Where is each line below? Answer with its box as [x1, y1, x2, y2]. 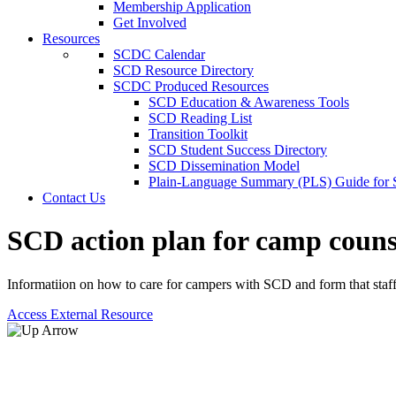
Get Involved [113, 15, 187, 30]
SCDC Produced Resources [113, 79, 269, 94]
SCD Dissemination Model [148, 158, 300, 173]
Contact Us [42, 190, 105, 205]
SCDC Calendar [113, 47, 205, 62]
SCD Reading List [148, 110, 252, 126]
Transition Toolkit [148, 126, 247, 141]
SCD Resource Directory [113, 63, 254, 78]
